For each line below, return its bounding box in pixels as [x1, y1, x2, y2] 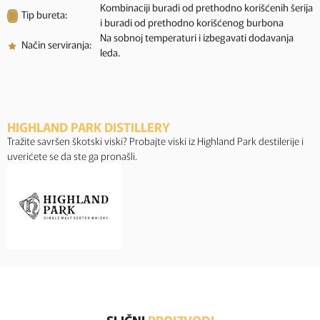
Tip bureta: [21, 7, 67, 21]
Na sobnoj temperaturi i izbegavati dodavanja [100, 30, 294, 44]
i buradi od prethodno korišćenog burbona [100, 15, 284, 29]
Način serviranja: [21, 37, 91, 51]
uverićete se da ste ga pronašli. [7, 149, 137, 163]
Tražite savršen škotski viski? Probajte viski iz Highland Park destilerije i [7, 134, 304, 148]
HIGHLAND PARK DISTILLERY [7, 118, 170, 136]
